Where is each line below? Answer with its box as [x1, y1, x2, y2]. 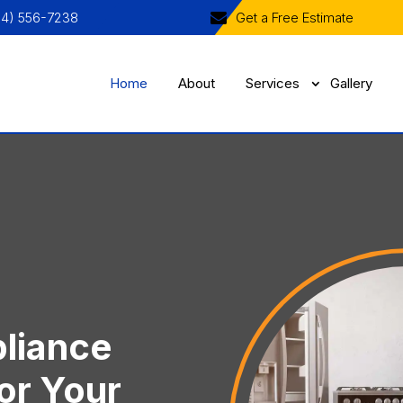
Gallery [330, 75, 373, 92]
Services [246, 75, 300, 92]
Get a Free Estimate [236, 8, 354, 26]
